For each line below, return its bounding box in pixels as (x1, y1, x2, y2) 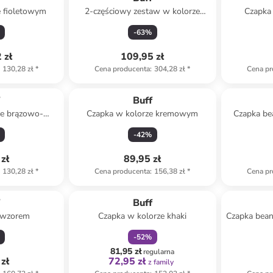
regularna (143, 247, 175, 257)
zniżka (126, 181, 147, 191)
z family (148, 257, 174, 267)
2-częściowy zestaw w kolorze (85, 5, 200, 17)
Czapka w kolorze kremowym (87, 108, 199, 119)
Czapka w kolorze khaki (98, 210, 187, 222)
